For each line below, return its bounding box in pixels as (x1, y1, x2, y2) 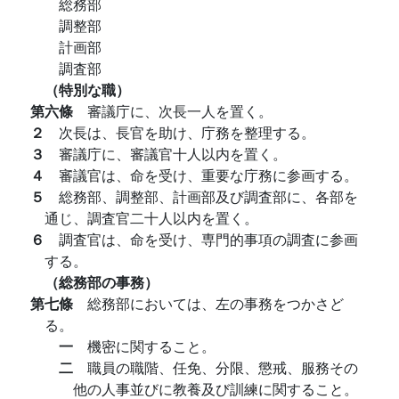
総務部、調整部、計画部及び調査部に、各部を (59, 186, 358, 207)
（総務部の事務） (45, 272, 159, 292)
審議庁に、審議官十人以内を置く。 (59, 143, 287, 164)
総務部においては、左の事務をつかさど (87, 293, 344, 313)
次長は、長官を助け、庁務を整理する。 (59, 122, 315, 142)
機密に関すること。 (87, 336, 216, 356)
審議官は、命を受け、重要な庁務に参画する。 (59, 165, 358, 185)
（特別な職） (45, 79, 130, 100)
